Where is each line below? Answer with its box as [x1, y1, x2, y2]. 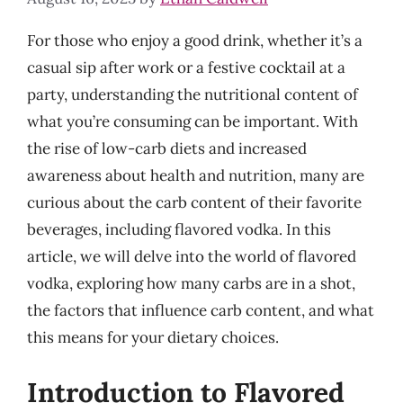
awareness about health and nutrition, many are [27, 165, 364, 185]
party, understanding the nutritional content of [27, 84, 358, 104]
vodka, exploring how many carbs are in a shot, [27, 273, 355, 293]
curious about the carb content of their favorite [27, 192, 362, 212]
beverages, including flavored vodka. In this [27, 219, 331, 239]
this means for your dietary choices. [27, 327, 279, 347]
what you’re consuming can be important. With [27, 111, 358, 131]
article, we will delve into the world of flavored [27, 246, 356, 266]
